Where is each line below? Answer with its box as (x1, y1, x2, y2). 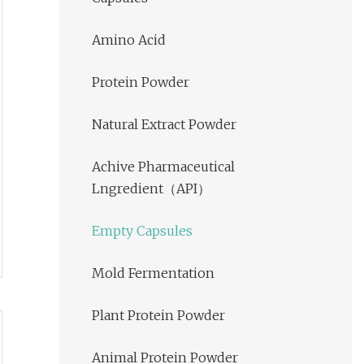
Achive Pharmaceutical (92, 158, 235, 175)
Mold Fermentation (92, 265, 214, 282)
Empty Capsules (92, 223, 193, 240)
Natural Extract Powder (92, 116, 236, 133)
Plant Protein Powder (92, 307, 225, 324)
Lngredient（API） (92, 180, 210, 197)
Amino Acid (92, 32, 166, 49)
